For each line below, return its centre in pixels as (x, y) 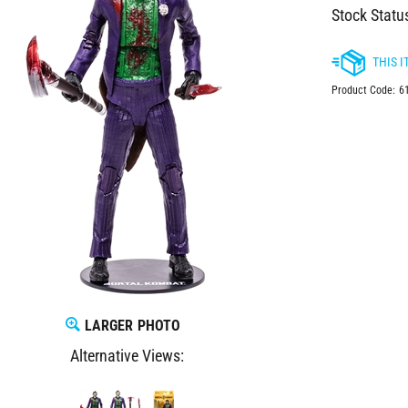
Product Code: (363, 90)
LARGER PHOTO (131, 326)
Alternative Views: (127, 356)
